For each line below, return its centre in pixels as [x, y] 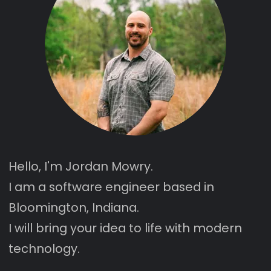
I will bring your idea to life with [101, 228]
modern [217, 228]
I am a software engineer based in [111, 187]
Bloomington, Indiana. [74, 207]
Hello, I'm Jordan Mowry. [81, 166]
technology [43, 248]
